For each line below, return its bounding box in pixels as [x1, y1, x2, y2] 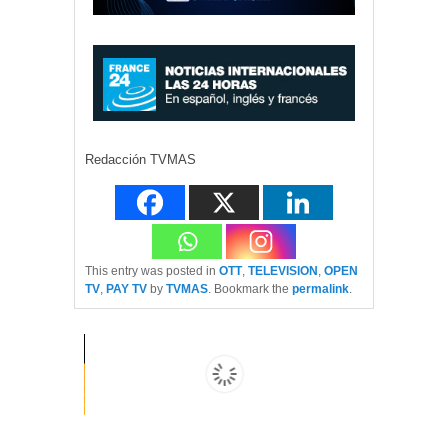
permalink [292, 281, 349, 296]
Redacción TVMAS [85, 151, 196, 167]
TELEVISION [248, 263, 318, 278]
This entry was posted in [85, 263, 219, 278]
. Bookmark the [208, 281, 292, 296]
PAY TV [106, 281, 147, 296]
